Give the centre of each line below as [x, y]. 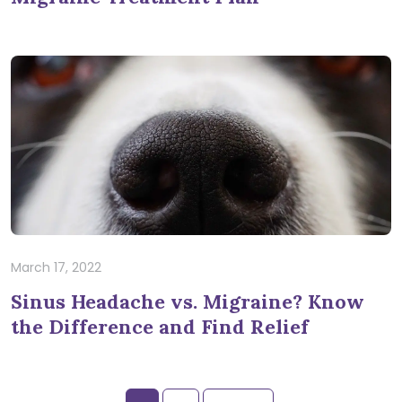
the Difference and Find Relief [160, 326]
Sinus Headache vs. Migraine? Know [188, 301]
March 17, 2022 [56, 267]
